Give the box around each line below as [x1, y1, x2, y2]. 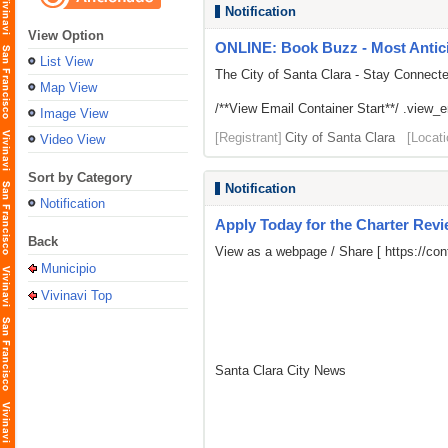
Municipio [41, 261, 96, 276]
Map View [40, 80, 97, 95]
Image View [40, 106, 108, 121]
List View [40, 54, 93, 69]
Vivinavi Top [41, 288, 112, 303]
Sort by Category [28, 170, 132, 185]
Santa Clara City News [215, 363, 346, 378]
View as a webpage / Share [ [215, 244, 385, 259]
